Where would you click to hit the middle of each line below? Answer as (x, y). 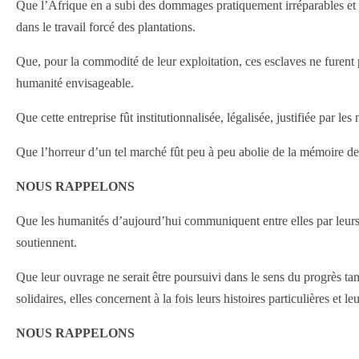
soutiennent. (46, 242)
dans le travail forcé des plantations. (106, 27)
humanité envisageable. (75, 83)
